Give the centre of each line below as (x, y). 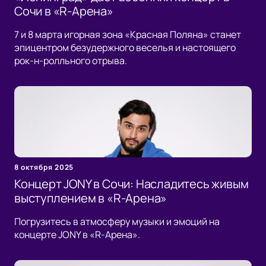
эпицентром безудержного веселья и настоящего (125, 48)
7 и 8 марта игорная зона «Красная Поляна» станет (128, 35)
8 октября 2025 (44, 167)
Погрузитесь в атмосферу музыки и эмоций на (117, 222)
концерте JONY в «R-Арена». (77, 235)
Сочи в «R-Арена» (64, 11)
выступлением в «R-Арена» (91, 198)
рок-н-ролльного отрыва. (71, 61)
